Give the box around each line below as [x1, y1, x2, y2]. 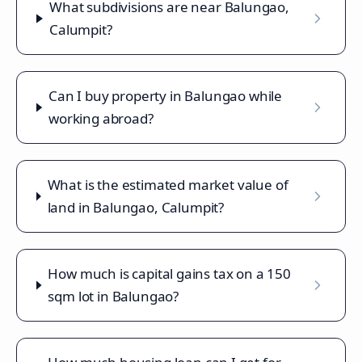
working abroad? [48, 109, 154, 128]
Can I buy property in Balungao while [48, 86, 283, 105]
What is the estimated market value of [47, 175, 288, 194]
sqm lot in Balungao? [48, 287, 179, 305]
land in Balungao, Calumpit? [47, 198, 225, 217]
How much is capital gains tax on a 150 [48, 264, 291, 283]
